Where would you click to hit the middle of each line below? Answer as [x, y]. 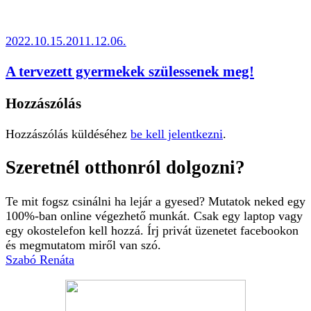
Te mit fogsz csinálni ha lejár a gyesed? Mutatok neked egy [155, 201]
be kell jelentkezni [177, 134]
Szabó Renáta [40, 259]
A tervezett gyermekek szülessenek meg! [130, 71]
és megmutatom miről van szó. [83, 245]
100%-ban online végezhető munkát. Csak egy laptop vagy [154, 216]
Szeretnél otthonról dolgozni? [125, 168]
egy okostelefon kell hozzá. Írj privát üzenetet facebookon [152, 230]
